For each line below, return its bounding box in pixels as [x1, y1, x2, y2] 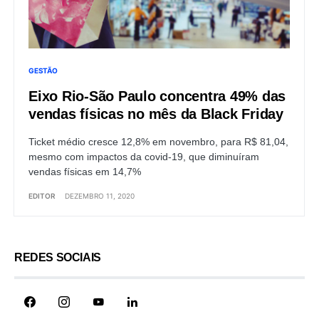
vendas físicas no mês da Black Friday [28, 107, 283, 123]
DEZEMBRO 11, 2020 [65, 192, 135, 202]
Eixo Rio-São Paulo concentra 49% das [28, 89, 286, 105]
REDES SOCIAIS [14, 252, 101, 265]
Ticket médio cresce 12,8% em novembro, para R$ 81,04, [28, 137, 288, 149]
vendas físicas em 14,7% [28, 167, 141, 179]
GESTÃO [28, 67, 58, 76]
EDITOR [28, 192, 56, 202]
